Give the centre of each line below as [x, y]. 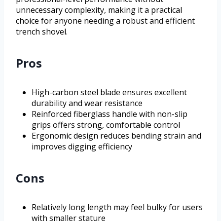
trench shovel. [42, 32]
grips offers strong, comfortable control [106, 125]
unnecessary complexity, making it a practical [99, 10]
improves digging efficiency [82, 147]
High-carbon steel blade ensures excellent [109, 92]
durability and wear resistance [87, 103]
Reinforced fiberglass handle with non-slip [110, 114]
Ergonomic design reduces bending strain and [116, 136]
